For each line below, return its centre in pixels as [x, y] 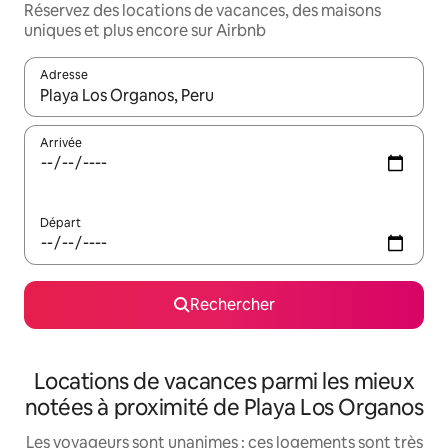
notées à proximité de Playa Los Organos [224, 408]
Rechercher [232, 305]
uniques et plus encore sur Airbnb [145, 31]
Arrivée [61, 143]
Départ [60, 223]
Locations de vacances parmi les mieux [224, 382]
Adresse [64, 75]
